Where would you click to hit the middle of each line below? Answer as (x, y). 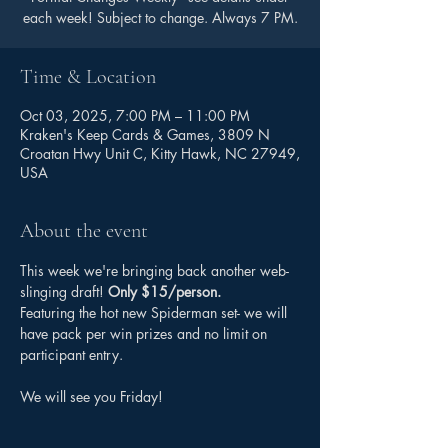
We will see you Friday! (91, 396)
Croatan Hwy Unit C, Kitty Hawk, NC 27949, (160, 153)
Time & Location (88, 77)
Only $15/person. (164, 291)
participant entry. (73, 354)
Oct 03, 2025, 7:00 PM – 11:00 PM (135, 115)
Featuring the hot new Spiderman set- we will (155, 312)
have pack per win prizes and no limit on (145, 333)
